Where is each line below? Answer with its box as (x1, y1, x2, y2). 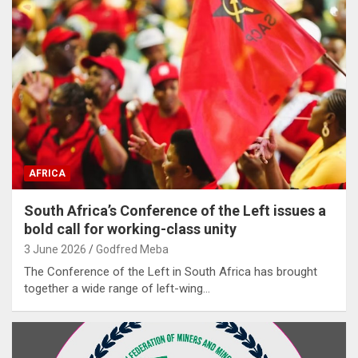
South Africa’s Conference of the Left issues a (24, 201, 326, 219)
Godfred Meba (96, 242, 169, 256)
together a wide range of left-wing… (24, 280, 210, 296)
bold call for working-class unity (24, 220, 237, 237)
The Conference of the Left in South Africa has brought (24, 264, 317, 279)
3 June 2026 (24, 242, 86, 256)
